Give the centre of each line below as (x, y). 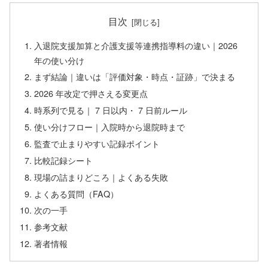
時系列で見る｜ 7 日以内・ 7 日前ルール (111, 110)
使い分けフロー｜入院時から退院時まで (110, 127)
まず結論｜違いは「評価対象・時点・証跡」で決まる (135, 77)
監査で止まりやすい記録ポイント (97, 143)
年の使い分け (60, 60)
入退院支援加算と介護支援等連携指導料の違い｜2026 (136, 45)
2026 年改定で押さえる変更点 (91, 93)
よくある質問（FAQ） (77, 193)
